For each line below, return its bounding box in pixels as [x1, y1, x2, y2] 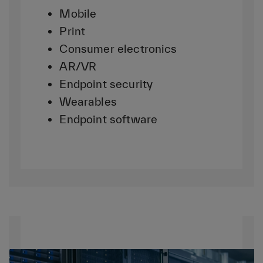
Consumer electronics [59, 42, 177, 55]
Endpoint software [59, 112, 158, 126]
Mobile [59, 6, 97, 20]
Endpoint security [59, 77, 153, 90]
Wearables [59, 95, 117, 108]
